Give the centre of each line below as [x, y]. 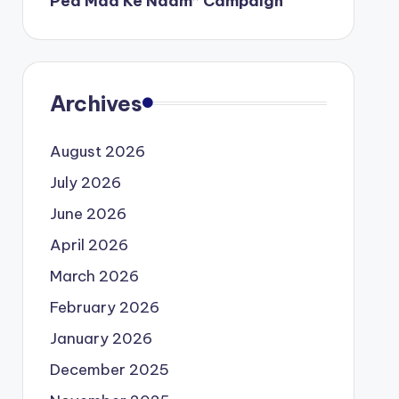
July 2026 [85, 182]
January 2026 [101, 338]
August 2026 [97, 151]
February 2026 [104, 307]
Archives [96, 103]
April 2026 [89, 244]
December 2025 [109, 369]
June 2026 [88, 213]
